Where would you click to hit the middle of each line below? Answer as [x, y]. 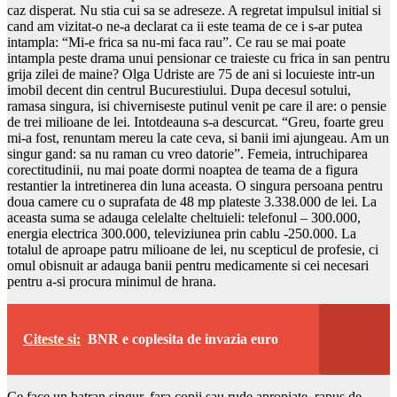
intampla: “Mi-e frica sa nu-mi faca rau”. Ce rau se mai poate [176, 42]
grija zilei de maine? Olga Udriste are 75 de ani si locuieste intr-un [191, 74]
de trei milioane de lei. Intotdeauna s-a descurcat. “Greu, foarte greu [195, 121]
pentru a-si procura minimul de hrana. [112, 281]
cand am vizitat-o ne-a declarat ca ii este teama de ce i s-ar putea [185, 26]
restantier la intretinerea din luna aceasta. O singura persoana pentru [195, 185]
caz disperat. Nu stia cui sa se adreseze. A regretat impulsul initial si [194, 10]
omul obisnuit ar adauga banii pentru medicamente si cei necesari [188, 265]
